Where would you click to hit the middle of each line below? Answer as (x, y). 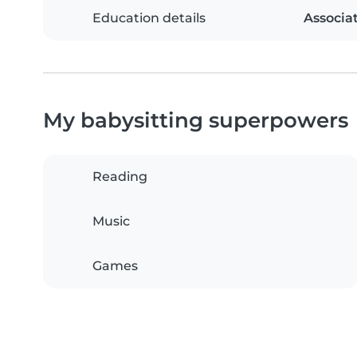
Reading (120, 176)
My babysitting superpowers (196, 120)
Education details (149, 18)
